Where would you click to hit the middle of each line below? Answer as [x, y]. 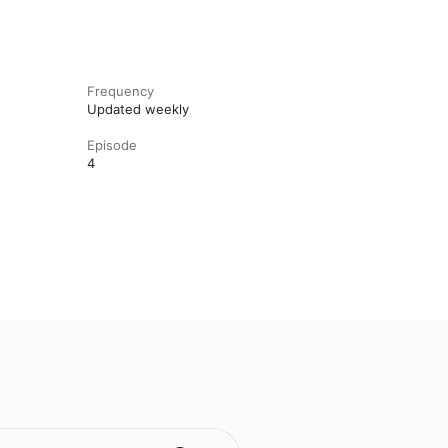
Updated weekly [137, 109]
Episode [111, 145]
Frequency [120, 91]
